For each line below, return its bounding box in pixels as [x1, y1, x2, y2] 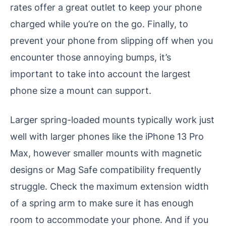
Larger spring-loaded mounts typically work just [10, 114, 214, 126]
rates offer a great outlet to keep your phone [10, 2, 202, 13]
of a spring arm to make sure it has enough [10, 197, 194, 209]
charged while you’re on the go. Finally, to [10, 18, 188, 30]
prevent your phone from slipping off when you [10, 35, 213, 46]
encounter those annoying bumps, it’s [10, 51, 171, 63]
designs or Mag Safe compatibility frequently [10, 164, 201, 176]
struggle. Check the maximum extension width [10, 181, 209, 192]
